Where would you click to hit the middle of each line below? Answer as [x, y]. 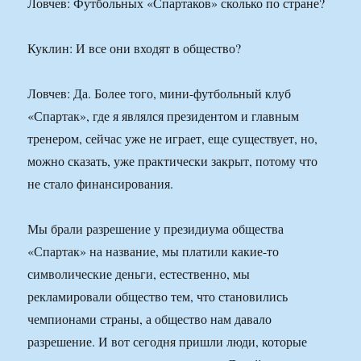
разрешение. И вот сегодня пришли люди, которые [168, 342]
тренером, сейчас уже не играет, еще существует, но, [173, 139]
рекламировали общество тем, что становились [158, 297]
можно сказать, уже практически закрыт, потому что [173, 161]
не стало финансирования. [101, 184]
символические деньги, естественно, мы [139, 274]
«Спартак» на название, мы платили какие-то [154, 251]
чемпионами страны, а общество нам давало [150, 319]
